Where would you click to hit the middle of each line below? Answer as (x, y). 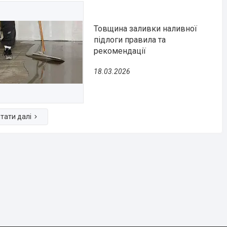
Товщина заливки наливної (145, 28)
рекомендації (120, 51)
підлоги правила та (130, 40)
